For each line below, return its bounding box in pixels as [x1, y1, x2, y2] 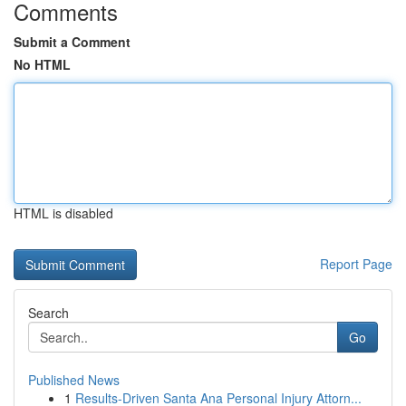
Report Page [320, 255, 392, 273]
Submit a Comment [14, 33, 130, 51]
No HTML [14, 55, 71, 73]
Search [28, 304, 69, 322]
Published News [28, 371, 120, 389]
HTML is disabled [14, 204, 113, 222]
